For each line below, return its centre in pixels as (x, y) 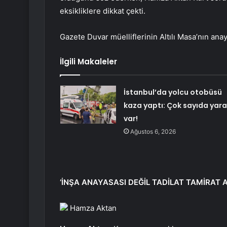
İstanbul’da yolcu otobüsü (173, 92)
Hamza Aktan (92, 208)
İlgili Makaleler (88, 62)
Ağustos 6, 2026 (153, 132)
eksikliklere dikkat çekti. (103, 11)
